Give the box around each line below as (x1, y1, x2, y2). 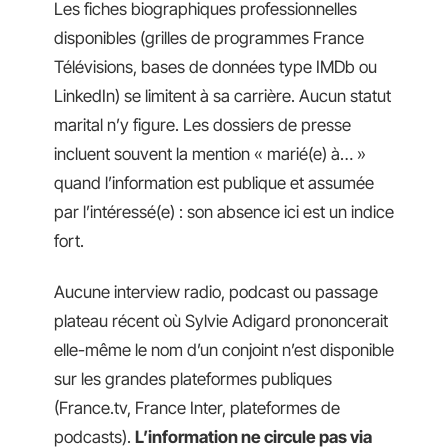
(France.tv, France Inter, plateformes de (54, 398, 340, 418)
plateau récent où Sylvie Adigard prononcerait (54, 311, 388, 331)
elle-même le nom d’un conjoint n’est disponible (54, 340, 394, 360)
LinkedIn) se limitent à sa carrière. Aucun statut (54, 85, 391, 106)
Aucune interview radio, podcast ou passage (54, 282, 378, 302)
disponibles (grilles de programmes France (54, 27, 364, 48)
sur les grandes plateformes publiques (54, 369, 332, 389)
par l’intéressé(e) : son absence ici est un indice (54, 201, 394, 222)
